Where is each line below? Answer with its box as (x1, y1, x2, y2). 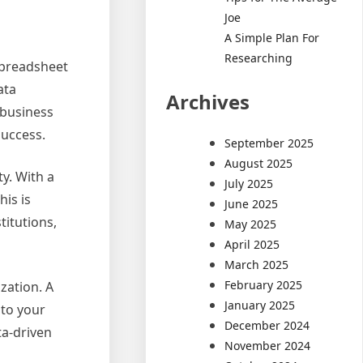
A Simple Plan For (224, 29, 320, 45)
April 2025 (224, 236, 280, 252)
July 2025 (224, 175, 274, 191)
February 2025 (224, 276, 303, 293)
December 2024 (224, 317, 310, 333)
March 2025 (224, 256, 289, 272)
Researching (224, 49, 293, 66)
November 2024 (224, 337, 311, 353)
